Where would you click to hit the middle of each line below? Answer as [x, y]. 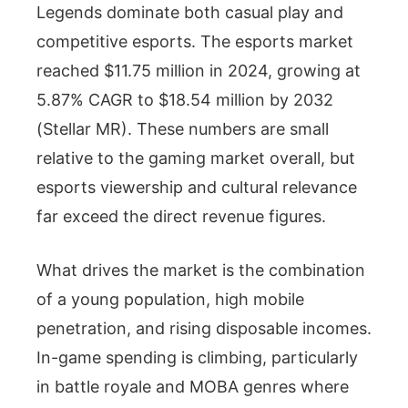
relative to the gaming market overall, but [196, 158]
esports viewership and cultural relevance [197, 187]
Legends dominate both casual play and [190, 12]
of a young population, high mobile [170, 299]
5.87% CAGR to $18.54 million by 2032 [185, 99]
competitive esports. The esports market [195, 41]
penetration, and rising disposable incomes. [204, 328]
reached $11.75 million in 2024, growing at [199, 70]
